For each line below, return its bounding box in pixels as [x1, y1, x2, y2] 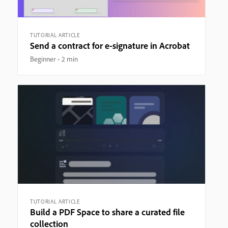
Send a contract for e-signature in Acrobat [30, 39, 190, 51]
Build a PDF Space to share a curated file [30, 206, 185, 218]
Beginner [30, 54, 55, 64]
